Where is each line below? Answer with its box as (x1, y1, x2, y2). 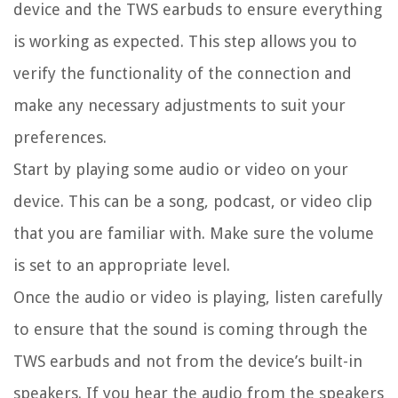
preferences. (13, 128, 107, 147)
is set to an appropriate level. (13, 256, 230, 275)
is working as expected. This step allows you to (13, 32, 357, 52)
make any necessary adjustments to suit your (13, 96, 346, 115)
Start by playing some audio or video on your (13, 160, 348, 179)
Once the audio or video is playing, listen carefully (13, 288, 383, 307)
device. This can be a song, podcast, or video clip (13, 192, 372, 211)
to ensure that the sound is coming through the (13, 320, 368, 339)
